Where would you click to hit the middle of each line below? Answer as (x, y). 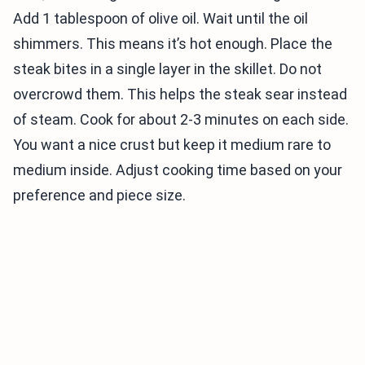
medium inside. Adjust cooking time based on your (178, 170)
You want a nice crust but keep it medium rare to (172, 145)
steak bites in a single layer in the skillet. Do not (167, 69)
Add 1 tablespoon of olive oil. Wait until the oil (161, 19)
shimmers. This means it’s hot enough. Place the (173, 44)
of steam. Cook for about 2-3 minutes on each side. (181, 120)
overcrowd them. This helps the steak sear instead (180, 95)
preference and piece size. (99, 196)
